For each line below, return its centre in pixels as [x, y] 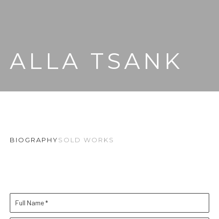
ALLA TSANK [97, 61]
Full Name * [32, 203]
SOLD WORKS [86, 140]
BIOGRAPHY [34, 140]
